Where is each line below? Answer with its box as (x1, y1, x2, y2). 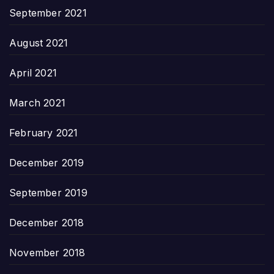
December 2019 (9, 156, 84, 169)
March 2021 (9, 96, 65, 109)
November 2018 (9, 246, 86, 259)
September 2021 (9, 6, 87, 19)
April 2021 (9, 66, 57, 79)
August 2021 (9, 36, 68, 49)
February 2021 (9, 126, 78, 139)
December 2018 (9, 216, 84, 229)
